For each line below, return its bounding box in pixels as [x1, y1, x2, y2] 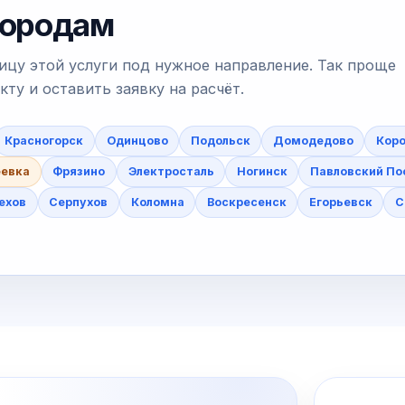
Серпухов [49, 194, 108, 209]
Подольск [190, 133, 250, 147]
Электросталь [127, 164, 214, 178]
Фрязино [52, 164, 106, 178]
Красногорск [5, 133, 84, 147]
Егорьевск [308, 194, 372, 209]
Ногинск [236, 164, 287, 178]
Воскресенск [206, 194, 287, 209]
